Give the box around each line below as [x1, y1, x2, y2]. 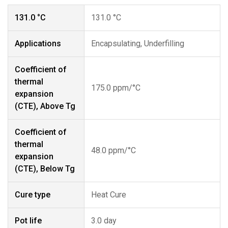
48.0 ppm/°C [91, 146, 136, 155]
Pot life [15, 216, 42, 225]
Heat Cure [91, 190, 126, 199]
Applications [15, 39, 61, 48]
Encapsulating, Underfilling [91, 39, 184, 48]
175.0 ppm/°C [91, 83, 140, 93]
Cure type [15, 190, 50, 199]
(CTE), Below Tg [15, 164, 75, 174]
